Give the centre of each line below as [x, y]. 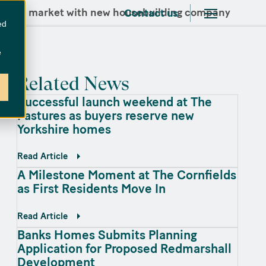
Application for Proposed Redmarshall [124, 249]
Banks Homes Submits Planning [107, 235]
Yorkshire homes [64, 129]
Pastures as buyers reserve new [106, 115]
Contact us [151, 13]
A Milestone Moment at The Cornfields [127, 175]
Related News [73, 83]
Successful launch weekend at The [115, 102]
